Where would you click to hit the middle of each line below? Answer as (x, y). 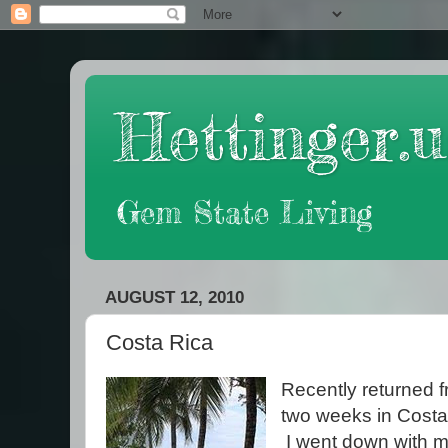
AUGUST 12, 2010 (174, 297)
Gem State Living (244, 212)
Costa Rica (159, 343)
